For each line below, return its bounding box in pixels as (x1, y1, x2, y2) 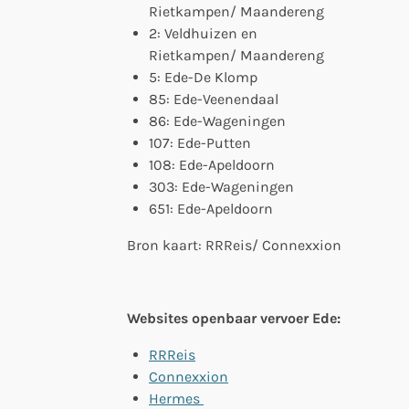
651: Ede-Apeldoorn (149, 199, 273, 217)
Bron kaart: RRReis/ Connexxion (127, 236, 341, 254)
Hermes (149, 389, 204, 407)
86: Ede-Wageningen (149, 111, 286, 130)
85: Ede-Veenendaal (149, 89, 278, 108)
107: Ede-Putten (149, 133, 251, 152)
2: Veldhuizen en (149, 24, 257, 42)
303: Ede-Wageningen (149, 177, 294, 195)
